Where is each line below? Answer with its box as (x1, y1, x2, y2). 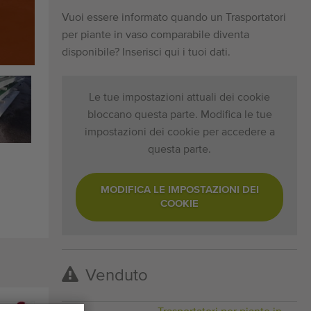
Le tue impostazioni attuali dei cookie (89, 92, 271, 103)
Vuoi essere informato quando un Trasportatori (62, 12, 287, 24)
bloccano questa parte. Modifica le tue (87, 109, 272, 121)
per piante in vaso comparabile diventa (62, 29, 250, 41)
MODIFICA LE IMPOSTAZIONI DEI (100, 184, 259, 195)
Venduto (85, 267, 149, 284)
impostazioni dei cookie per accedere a (84, 126, 275, 138)
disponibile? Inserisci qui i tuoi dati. (62, 47, 231, 58)
